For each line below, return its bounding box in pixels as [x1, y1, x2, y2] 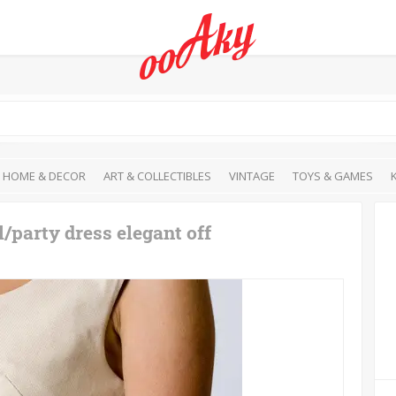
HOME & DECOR [3, 168, 86, 184]
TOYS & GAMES [293, 168, 373, 184]
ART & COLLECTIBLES [103, 168, 211, 184]
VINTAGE [229, 168, 275, 184]
